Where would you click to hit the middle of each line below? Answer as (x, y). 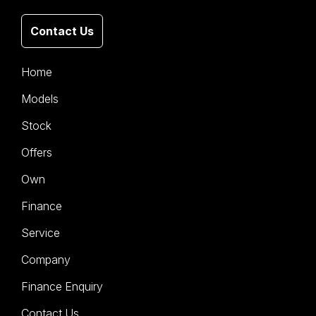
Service (41, 232)
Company (46, 259)
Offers (37, 152)
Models (40, 98)
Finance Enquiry (62, 286)
